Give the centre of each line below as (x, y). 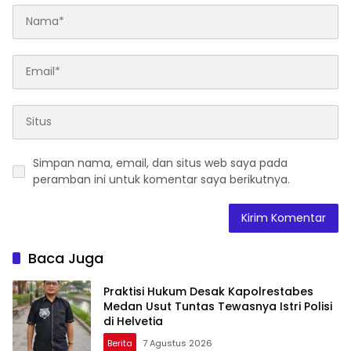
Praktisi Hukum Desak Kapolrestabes (208, 292)
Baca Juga (66, 258)
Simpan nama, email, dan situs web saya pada (160, 163)
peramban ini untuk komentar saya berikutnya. (161, 179)
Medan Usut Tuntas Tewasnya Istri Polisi (218, 307)
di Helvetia (133, 322)
